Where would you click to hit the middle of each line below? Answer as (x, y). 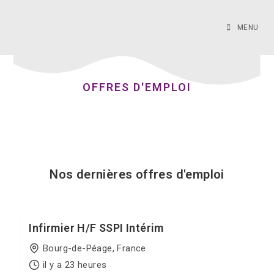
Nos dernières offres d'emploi (137, 174)
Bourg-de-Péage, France (94, 248)
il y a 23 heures (75, 265)
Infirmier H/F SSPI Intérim (96, 228)
